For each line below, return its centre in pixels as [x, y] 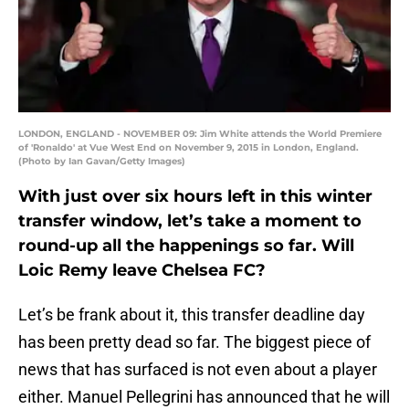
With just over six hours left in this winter [195, 197]
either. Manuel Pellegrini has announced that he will [204, 397]
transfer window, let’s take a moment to [190, 221]
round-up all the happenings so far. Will [186, 246]
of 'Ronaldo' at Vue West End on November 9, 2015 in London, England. [189, 148]
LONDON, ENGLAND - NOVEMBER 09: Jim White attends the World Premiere [200, 134]
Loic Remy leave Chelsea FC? [142, 271]
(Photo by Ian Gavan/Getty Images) [102, 162]
